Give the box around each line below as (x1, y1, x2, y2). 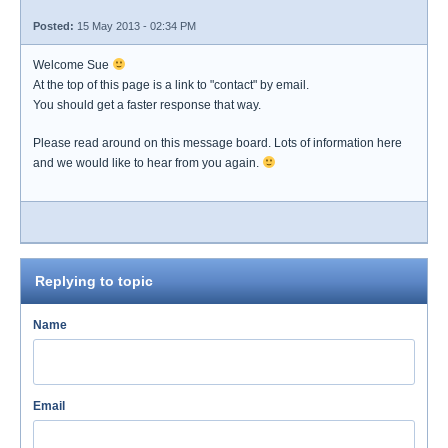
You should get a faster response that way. (33, 98, 261, 112)
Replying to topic (35, 273, 153, 289)
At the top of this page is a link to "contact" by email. (33, 78, 309, 92)
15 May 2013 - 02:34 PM (74, 20, 196, 32)
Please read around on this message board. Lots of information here (33, 136, 402, 150)
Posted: (33, 20, 74, 32)
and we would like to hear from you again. (33, 156, 262, 170)
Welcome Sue (33, 58, 112, 72)
